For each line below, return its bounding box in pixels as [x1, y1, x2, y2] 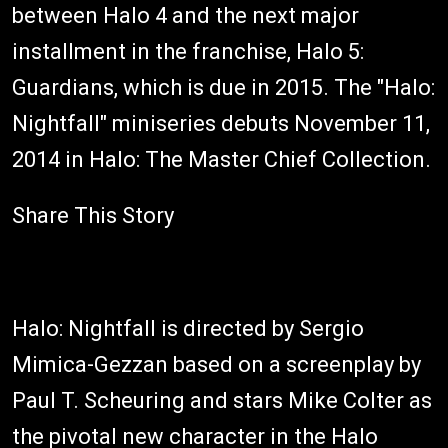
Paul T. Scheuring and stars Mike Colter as [12, 388, 432, 413]
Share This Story [12, 203, 174, 228]
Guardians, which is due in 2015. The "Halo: [12, 75, 435, 100]
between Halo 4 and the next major [12, 3, 359, 28]
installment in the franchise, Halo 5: [12, 39, 364, 64]
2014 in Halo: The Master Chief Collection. [12, 147, 431, 172]
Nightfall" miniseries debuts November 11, [12, 111, 430, 136]
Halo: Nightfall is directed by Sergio [12, 316, 364, 341]
